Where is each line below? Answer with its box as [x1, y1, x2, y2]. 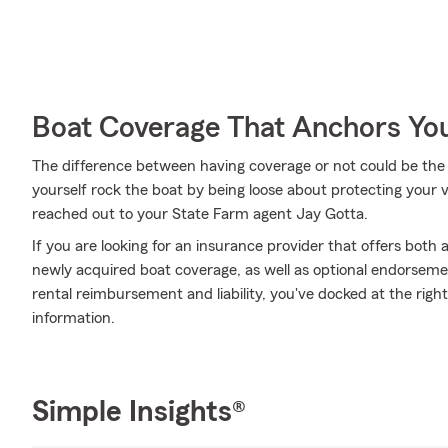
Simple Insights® [32, 397, 246, 427]
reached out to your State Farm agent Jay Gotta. [32, 206, 368, 222]
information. [32, 310, 115, 326]
